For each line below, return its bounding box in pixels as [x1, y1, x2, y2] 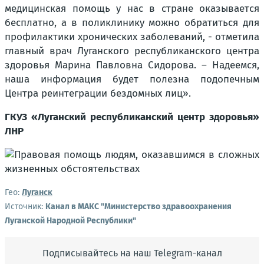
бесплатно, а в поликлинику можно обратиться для [5, 16, 259, 29]
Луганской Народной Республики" [5, 216, 136, 226]
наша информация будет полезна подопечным [5, 73, 259, 86]
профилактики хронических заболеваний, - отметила [5, 31, 259, 44]
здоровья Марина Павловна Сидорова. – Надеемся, [5, 59, 259, 72]
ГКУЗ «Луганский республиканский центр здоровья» [5, 111, 259, 124]
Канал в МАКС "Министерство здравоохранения [45, 202, 232, 212]
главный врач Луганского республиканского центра [5, 45, 259, 58]
